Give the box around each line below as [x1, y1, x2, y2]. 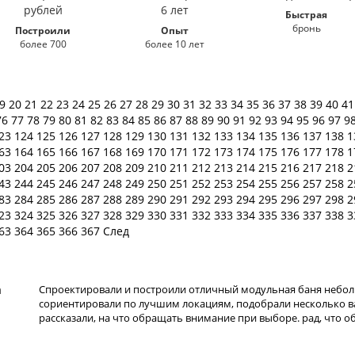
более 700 [19, 37, 67, 51]
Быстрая [285, 8, 328, 21]
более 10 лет [144, 37, 204, 51]
